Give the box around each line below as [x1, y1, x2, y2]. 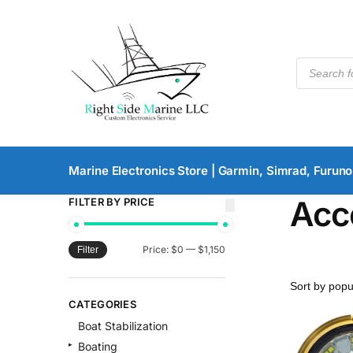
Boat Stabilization [78, 319, 168, 333]
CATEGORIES [69, 297, 136, 310]
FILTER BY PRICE [69, 195, 155, 208]
